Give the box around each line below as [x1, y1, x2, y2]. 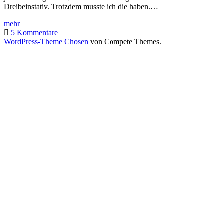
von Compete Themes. [88, 37, 161, 46]
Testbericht [19, 18, 54, 27]
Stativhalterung [19, 54, 67, 63]
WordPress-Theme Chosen [4, 37, 88, 46]
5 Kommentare [11, 28, 58, 37]
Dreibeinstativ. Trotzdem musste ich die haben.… [4, 2, 158, 11]
